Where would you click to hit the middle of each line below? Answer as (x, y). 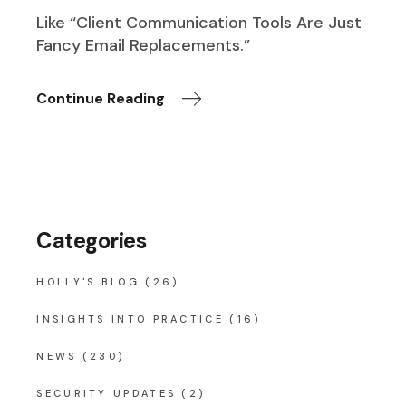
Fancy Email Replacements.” (144, 45)
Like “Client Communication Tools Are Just (199, 22)
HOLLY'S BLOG (88, 281)
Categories (92, 240)
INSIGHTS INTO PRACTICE (130, 319)
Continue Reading (101, 98)
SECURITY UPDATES (106, 393)
